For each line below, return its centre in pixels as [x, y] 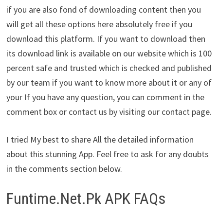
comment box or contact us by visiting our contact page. [109, 111]
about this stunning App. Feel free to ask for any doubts [107, 154]
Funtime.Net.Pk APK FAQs [86, 198]
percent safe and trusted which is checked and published [109, 68]
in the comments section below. [64, 168]
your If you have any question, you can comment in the [105, 97]
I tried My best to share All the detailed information [100, 139]
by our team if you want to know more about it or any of [109, 82]
